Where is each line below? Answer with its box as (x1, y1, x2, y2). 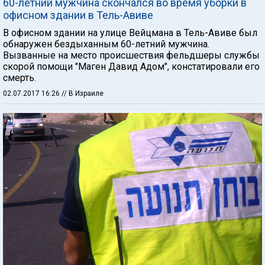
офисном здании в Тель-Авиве (3, 9, 153, 21)
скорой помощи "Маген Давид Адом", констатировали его (3, 61, 260, 72)
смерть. (3, 72, 36, 83)
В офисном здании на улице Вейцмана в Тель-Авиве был (3, 27, 257, 38)
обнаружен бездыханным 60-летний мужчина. (3, 38, 209, 50)
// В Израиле (62, 89, 104, 98)
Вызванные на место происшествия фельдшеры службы (3, 50, 260, 61)
